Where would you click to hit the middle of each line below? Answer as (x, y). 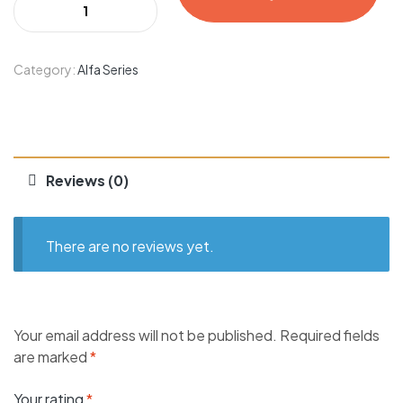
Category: (45, 70)
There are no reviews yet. (130, 246)
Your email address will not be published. (145, 336)
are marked (52, 357)
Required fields (330, 336)
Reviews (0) (87, 181)
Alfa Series (108, 70)
